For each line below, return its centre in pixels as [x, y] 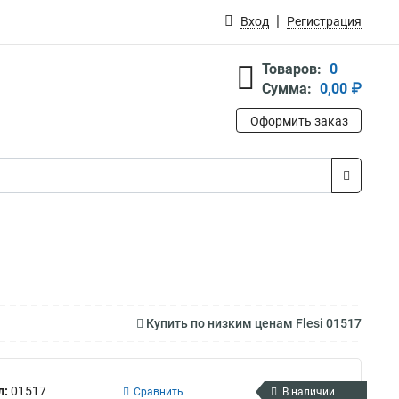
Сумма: [287, 89]
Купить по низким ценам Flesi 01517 [252, 323]
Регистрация [324, 21]
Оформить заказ [299, 121]
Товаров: [292, 69]
